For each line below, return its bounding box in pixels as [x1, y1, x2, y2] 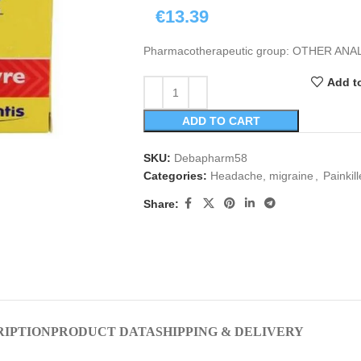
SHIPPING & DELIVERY [155, 324, 304, 338]
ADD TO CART [181, 114, 260, 127]
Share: [143, 197, 179, 210]
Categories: [143, 169, 207, 182]
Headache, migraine [210, 169, 313, 182]
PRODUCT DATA [50, 324, 156, 338]
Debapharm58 [173, 151, 247, 164]
